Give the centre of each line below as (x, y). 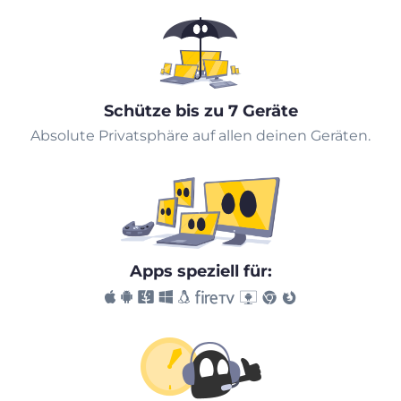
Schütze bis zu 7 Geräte (200, 111)
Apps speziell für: (200, 272)
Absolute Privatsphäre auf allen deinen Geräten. (200, 136)
